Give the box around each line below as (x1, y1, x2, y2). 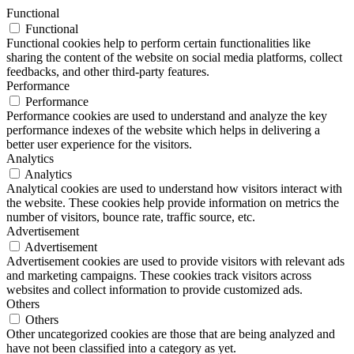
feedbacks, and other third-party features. (6, 64, 209, 78)
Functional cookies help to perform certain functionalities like (6, 36, 311, 50)
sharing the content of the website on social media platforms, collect (6, 50, 342, 64)
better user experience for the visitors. (6, 137, 192, 151)
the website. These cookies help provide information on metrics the (6, 195, 339, 209)
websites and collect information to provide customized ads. (6, 282, 303, 296)
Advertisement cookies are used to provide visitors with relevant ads (6, 254, 345, 268)
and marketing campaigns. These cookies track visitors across (6, 268, 311, 282)
